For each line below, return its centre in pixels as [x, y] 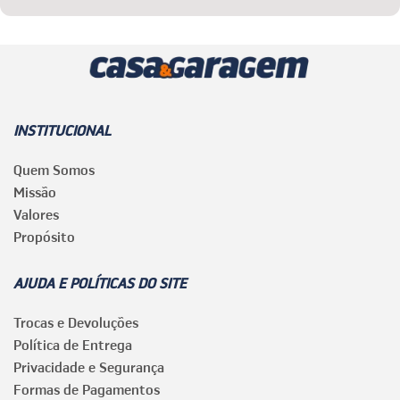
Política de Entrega [73, 345]
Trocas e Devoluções [76, 323]
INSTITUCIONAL [62, 131]
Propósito [44, 237]
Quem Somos [54, 170]
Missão [35, 192]
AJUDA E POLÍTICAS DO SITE [100, 283]
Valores [36, 215]
